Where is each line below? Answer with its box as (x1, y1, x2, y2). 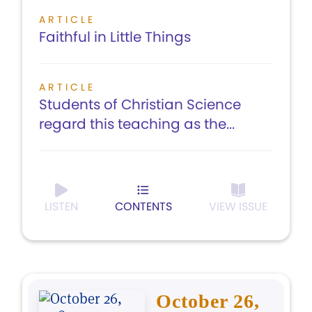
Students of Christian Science (39, 95, 241, 114)
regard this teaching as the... (39, 114, 235, 134)
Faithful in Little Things (39, 27, 191, 47)
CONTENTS (115, 198, 172, 214)
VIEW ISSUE (209, 198, 267, 214)
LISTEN (45, 198, 78, 214)
